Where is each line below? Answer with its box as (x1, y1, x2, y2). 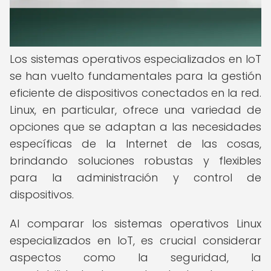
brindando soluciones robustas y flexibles (10, 153, 261, 168)
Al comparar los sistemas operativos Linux (10, 216, 261, 231)
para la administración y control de (10, 170, 261, 185)
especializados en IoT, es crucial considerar (10, 233, 261, 248)
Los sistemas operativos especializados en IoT (10, 51, 261, 67)
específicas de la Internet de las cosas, (10, 136, 261, 151)
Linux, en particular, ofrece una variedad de (10, 102, 261, 117)
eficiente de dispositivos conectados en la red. (10, 85, 261, 100)
